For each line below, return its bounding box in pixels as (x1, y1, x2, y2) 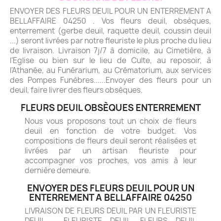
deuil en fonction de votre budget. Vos (25, 125, 196, 136)
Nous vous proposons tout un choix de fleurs (25, 115, 196, 126)
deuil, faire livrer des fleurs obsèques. (10, 84, 143, 95)
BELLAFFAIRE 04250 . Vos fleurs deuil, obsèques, (10, 15, 211, 26)
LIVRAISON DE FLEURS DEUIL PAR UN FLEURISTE (25, 205, 196, 216)
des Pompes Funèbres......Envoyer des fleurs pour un (10, 74, 211, 85)
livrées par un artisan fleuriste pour (25, 145, 196, 156)
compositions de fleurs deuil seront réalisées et (25, 135, 196, 146)
